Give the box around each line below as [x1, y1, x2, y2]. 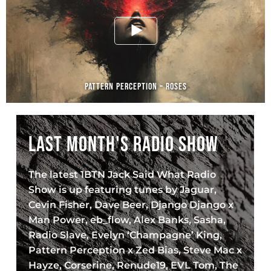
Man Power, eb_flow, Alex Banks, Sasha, [28, 214, 226, 226]
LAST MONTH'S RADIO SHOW [28, 132, 219, 158]
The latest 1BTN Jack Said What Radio [28, 169, 217, 180]
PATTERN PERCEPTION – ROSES [84, 80, 187, 93]
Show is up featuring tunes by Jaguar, [28, 184, 217, 195]
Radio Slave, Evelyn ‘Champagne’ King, [28, 229, 223, 241]
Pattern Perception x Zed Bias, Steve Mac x [28, 244, 243, 256]
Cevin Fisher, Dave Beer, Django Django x [28, 199, 234, 211]
